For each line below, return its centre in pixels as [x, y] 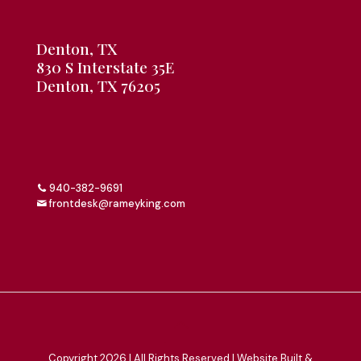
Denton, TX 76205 [98, 85]
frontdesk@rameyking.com [116, 203]
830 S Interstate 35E [106, 66]
